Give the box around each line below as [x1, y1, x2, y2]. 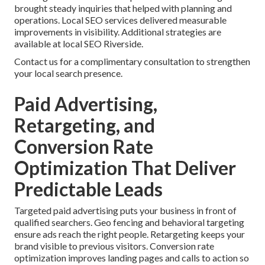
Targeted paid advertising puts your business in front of [14, 205, 237, 216]
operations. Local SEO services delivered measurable [14, 14, 227, 26]
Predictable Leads [14, 177, 163, 201]
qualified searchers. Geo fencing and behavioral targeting [14, 216, 244, 228]
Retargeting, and [14, 114, 155, 137]
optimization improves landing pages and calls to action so [14, 252, 249, 264]
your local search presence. [14, 67, 122, 79]
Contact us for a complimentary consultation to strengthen [14, 56, 250, 67]
